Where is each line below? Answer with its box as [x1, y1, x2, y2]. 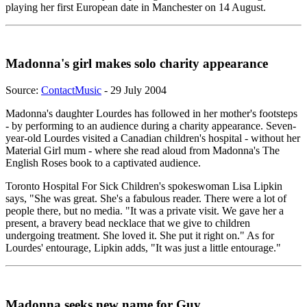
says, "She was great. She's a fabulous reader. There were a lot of [5, 193, 286, 205]
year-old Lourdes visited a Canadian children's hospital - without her [5, 132, 300, 145]
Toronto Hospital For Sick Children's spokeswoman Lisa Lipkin [5, 180, 282, 193]
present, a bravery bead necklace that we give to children [5, 217, 250, 230]
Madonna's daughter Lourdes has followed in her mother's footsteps [5, 108, 297, 120]
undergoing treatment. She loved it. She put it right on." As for [5, 230, 274, 242]
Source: [5, 84, 41, 97]
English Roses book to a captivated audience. [5, 157, 201, 169]
